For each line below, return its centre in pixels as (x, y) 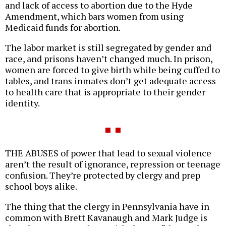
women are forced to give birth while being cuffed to (112, 70)
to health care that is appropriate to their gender (105, 92)
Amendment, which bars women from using (94, 16)
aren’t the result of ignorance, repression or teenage (113, 164)
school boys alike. (41, 186)
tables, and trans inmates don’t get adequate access (110, 81)
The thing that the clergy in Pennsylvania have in (107, 207)
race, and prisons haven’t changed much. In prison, (109, 59)
